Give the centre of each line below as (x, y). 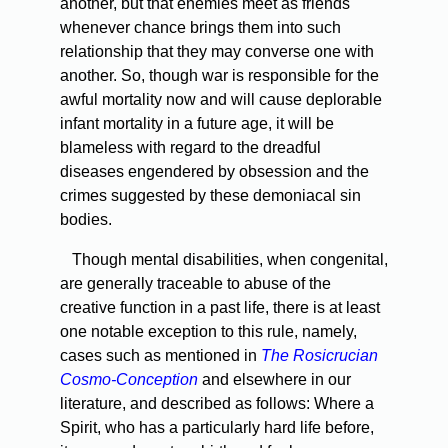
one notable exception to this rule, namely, (208, 332)
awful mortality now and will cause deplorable (221, 100)
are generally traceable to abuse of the (195, 284)
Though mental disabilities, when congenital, (228, 260)
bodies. (86, 220)
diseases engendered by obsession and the (214, 172)
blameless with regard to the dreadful (190, 148)
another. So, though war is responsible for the (219, 76)
